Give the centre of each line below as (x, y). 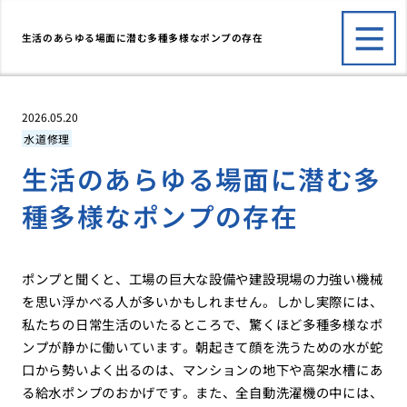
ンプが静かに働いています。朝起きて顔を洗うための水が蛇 (202, 347)
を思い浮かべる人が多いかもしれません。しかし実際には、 (202, 302)
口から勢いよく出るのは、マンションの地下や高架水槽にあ (202, 370)
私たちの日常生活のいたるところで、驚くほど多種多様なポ (202, 324)
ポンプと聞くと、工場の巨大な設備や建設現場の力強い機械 (202, 279)
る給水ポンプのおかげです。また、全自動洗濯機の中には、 (202, 392)
